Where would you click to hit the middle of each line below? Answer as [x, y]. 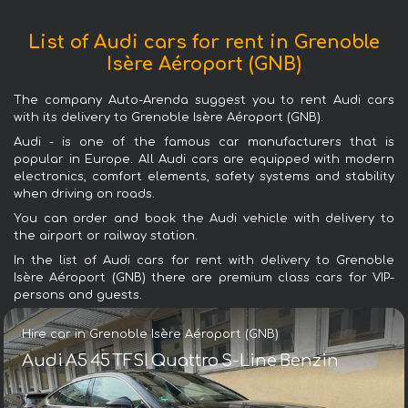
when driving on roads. [84, 194]
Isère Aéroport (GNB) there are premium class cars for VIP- [204, 278]
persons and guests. [78, 296]
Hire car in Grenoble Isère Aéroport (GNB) [150, 334]
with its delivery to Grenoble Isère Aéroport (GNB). [168, 118]
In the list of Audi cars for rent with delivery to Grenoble [204, 261]
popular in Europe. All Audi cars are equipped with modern [204, 160]
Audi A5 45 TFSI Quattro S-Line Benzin [180, 361]
